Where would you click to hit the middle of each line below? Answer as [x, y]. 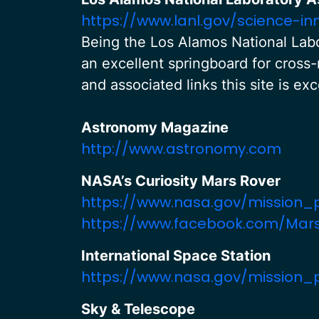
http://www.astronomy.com [181, 149]
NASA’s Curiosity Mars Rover [184, 181]
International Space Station [178, 256]
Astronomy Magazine [155, 127]
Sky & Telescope [138, 309]
